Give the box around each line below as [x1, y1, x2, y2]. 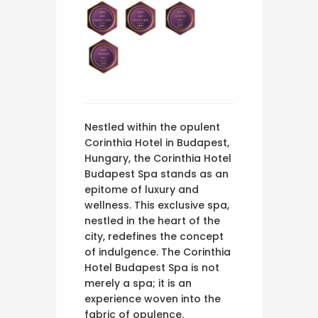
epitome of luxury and [84, 182, 199, 197]
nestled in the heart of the [84, 213, 220, 228]
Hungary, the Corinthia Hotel [84, 150, 231, 165]
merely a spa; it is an [84, 275, 192, 290]
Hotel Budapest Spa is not [84, 260, 219, 275]
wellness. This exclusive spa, [84, 197, 229, 212]
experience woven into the [84, 291, 221, 306]
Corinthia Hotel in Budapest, [84, 135, 229, 150]
